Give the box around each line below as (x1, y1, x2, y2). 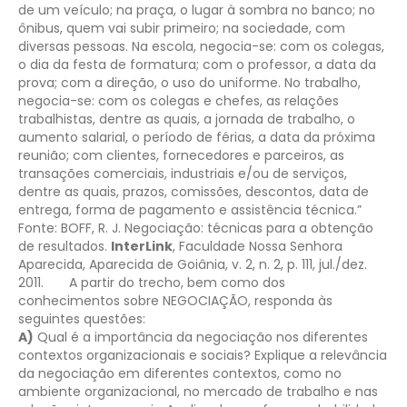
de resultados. (18, 236, 111, 255)
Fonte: (18, 218, 57, 237)
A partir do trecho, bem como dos (69, 273, 285, 292)
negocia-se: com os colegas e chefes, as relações (18, 91, 339, 110)
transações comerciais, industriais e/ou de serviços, (18, 164, 347, 183)
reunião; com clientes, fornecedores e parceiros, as (18, 145, 344, 164)
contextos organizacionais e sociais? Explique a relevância (18, 345, 387, 364)
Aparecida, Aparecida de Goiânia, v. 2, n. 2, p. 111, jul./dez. (18, 254, 367, 273)
